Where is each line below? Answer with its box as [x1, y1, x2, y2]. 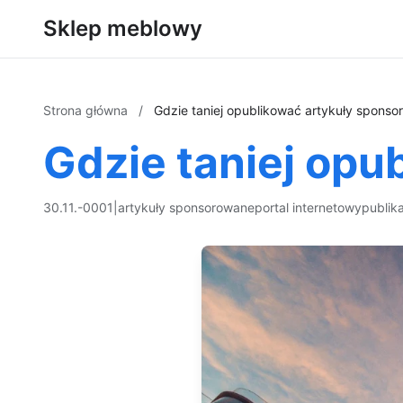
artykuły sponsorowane [118, 200, 255, 215]
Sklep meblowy [43, 15, 202, 41]
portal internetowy [255, 200, 362, 215]
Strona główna [43, 103, 131, 118]
